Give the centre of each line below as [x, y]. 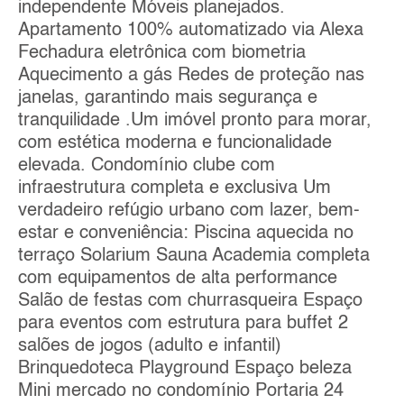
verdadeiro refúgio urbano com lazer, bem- [189, 211]
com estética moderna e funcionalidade [175, 143]
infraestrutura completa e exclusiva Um [174, 188]
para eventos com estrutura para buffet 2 [183, 323]
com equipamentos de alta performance [178, 278]
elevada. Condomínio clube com [147, 165]
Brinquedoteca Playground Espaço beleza [185, 368]
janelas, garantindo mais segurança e [168, 98]
